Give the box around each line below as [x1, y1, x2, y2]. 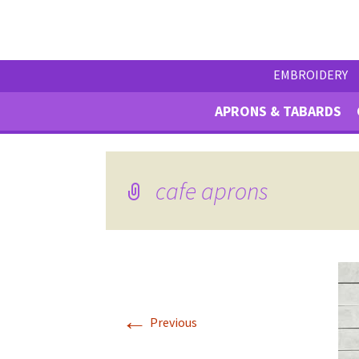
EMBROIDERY [272, 66, 348, 83]
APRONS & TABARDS [214, 101, 341, 120]
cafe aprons [155, 175, 268, 206]
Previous [147, 314, 197, 330]
